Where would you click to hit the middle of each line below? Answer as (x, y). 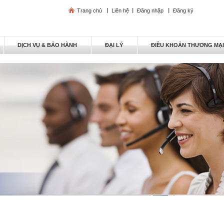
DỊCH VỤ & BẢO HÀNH (47, 45)
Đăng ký (183, 10)
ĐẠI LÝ (114, 45)
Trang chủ (89, 10)
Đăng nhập (150, 10)
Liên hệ (120, 10)
